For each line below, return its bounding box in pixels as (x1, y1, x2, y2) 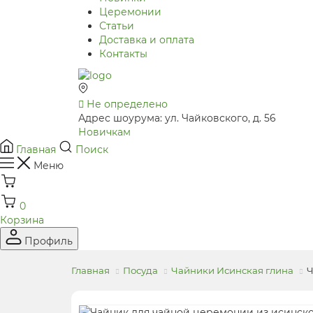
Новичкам (78, 126, 131, 139)
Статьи (99, 20, 134, 32)
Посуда (123, 265, 158, 277)
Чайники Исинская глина (171, 265, 293, 277)
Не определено (87, 98, 168, 111)
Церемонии (99, 6, 161, 18)
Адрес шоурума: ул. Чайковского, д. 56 (78, 112, 276, 125)
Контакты (99, 48, 147, 60)
